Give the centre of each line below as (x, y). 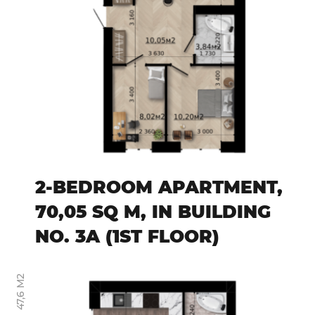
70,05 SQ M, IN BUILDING (153, 212)
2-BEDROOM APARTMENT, (159, 187)
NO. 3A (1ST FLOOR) (127, 237)
